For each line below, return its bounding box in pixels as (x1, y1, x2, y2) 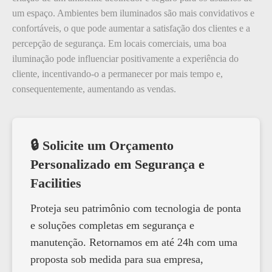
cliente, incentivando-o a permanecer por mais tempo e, (12, 68, 223, 79)
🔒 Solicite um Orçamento (30, 137, 174, 153)
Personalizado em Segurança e (30, 156, 205, 172)
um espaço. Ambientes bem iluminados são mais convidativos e (12, 7, 254, 18)
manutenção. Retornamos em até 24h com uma (30, 236, 237, 248)
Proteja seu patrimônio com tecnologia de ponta (30, 202, 241, 214)
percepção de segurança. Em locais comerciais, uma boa (12, 38, 226, 49)
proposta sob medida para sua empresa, (30, 253, 203, 265)
